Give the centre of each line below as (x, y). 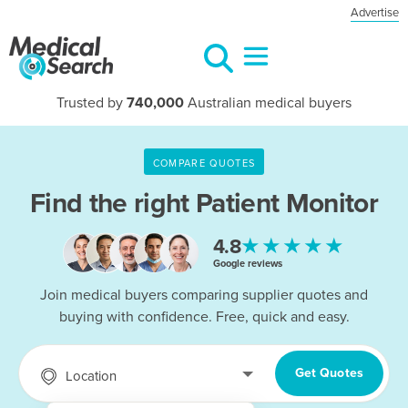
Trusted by (92, 103)
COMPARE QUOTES (204, 163)
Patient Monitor (287, 204)
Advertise (375, 13)
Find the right (112, 204)
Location (91, 376)
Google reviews (247, 263)
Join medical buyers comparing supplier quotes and (204, 296)
